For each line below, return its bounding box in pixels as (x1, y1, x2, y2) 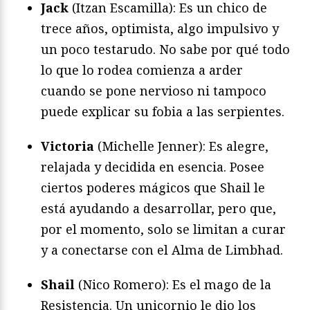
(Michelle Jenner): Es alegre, (94, 137, 268, 154)
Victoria (41, 137, 94, 154)
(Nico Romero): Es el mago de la (75, 275, 271, 293)
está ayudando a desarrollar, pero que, (41, 199, 276, 217)
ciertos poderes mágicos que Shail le (41, 179, 265, 196)
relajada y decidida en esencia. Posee (41, 158, 264, 175)
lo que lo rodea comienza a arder (41, 61, 243, 78)
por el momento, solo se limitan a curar (41, 220, 286, 237)
